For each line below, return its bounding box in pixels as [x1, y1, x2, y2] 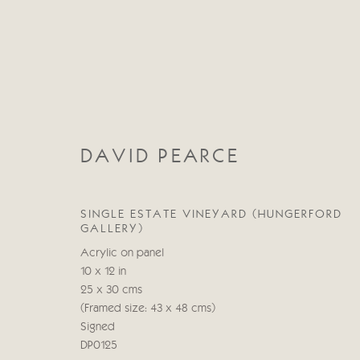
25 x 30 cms [80, 284, 142, 296]
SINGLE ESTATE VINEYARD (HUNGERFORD [80, 208, 342, 220]
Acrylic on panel [80, 247, 164, 259]
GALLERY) [80, 223, 144, 235]
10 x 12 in [80, 266, 126, 277]
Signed [80, 321, 115, 333]
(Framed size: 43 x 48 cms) [80, 303, 215, 314]
